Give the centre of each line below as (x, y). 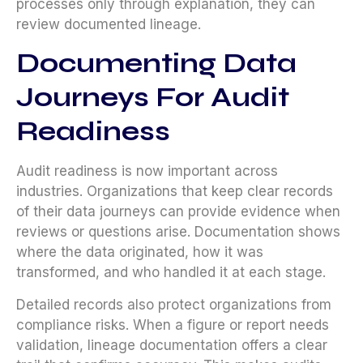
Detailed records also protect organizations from (174, 304)
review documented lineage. (109, 25)
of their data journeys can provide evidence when (178, 212)
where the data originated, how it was (140, 252)
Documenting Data (156, 64)
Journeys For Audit (153, 98)
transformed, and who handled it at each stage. (171, 273)
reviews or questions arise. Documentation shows (178, 232)
